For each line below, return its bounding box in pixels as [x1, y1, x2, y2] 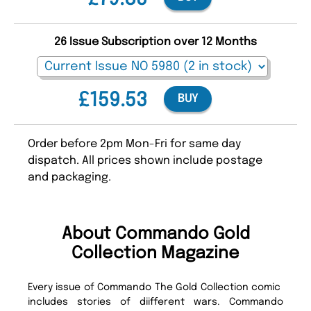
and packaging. [28, 171, 111, 184]
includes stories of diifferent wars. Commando [28, 297, 283, 308]
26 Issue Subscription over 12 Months [54, 36, 257, 49]
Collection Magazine [72, 245, 239, 263]
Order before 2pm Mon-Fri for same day [28, 138, 241, 151]
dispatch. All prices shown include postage [28, 155, 262, 167]
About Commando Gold [61, 226, 250, 244]
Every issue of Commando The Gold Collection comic [28, 283, 283, 293]
